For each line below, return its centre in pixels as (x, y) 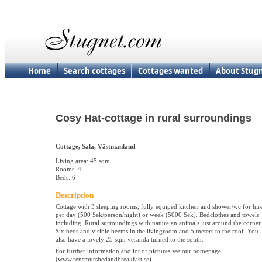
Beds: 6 (65, 177)
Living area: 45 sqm (83, 161)
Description (75, 195)
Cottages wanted (170, 71)
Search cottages (94, 71)
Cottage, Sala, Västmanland (95, 146)
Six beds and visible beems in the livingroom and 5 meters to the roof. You (157, 231)
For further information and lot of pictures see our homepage (138, 251)
